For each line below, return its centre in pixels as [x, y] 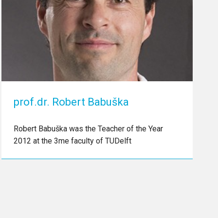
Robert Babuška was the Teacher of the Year [88, 128]
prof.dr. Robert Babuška [71, 102]
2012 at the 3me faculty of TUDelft [72, 141]
